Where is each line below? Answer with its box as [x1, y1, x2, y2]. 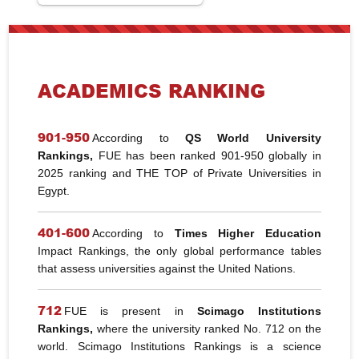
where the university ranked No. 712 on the [93, 322, 321, 336]
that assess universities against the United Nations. [38, 262, 296, 276]
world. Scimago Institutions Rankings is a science [38, 340, 321, 353]
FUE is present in [64, 305, 197, 318]
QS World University [185, 131, 321, 145]
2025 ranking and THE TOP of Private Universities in [38, 167, 321, 180]
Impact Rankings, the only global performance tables [38, 244, 321, 258]
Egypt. [38, 184, 71, 198]
